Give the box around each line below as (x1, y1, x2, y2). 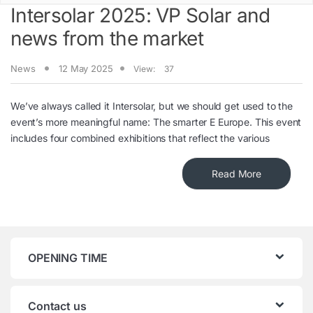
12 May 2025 (59, 62, 113, 74)
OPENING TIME (28, 251, 108, 265)
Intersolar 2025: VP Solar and (10, 3, 270, 28)
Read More (212, 168, 261, 180)
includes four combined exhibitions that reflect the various (10, 132, 270, 145)
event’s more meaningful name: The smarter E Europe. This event (10, 116, 302, 129)
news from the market (10, 27, 204, 51)
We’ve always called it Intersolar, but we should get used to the (10, 100, 293, 112)
